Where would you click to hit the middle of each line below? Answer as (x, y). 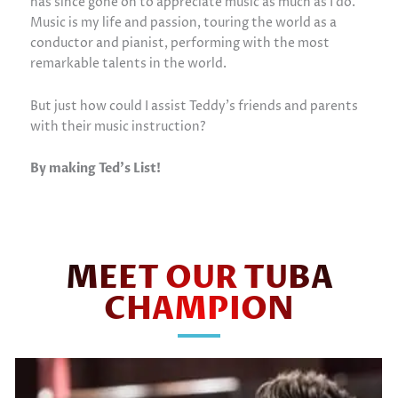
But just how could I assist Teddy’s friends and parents (194, 106)
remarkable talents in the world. (128, 64)
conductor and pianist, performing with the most (179, 44)
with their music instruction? (118, 126)
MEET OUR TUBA (199, 279)
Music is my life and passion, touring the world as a (183, 23)
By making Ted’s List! (95, 169)
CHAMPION (199, 310)
